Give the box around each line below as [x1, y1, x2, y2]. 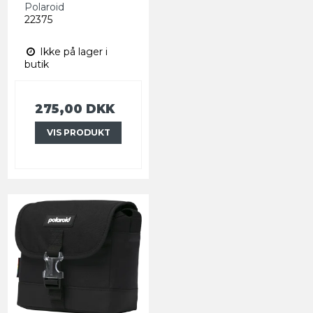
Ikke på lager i [37, 45, 108, 58]
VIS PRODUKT [46, 126, 110, 138]
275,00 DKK [35, 101, 115, 116]
